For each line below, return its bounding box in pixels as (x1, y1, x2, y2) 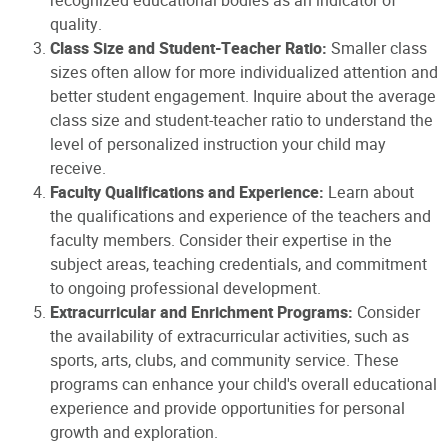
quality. (50, 12, 102, 36)
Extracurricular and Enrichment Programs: (50, 300, 353, 325)
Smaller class (327, 36, 427, 60)
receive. (50, 156, 106, 180)
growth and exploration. (50, 420, 218, 444)
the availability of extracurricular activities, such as (50, 324, 409, 348)
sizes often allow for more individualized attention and (50, 60, 438, 84)
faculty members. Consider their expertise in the (50, 228, 392, 252)
